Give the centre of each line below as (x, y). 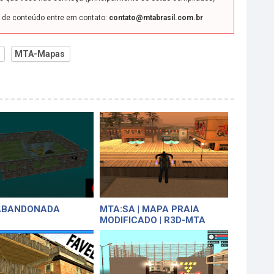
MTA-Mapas (40, 54)
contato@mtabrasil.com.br (156, 18)
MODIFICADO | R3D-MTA (153, 220)
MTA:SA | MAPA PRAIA (150, 209)
